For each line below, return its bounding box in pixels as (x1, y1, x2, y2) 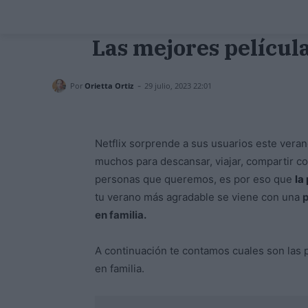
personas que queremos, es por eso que (95, 173, 295, 186)
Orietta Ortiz (85, 80, 133, 91)
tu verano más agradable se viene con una (95, 190, 302, 204)
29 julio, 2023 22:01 (144, 80, 212, 91)
